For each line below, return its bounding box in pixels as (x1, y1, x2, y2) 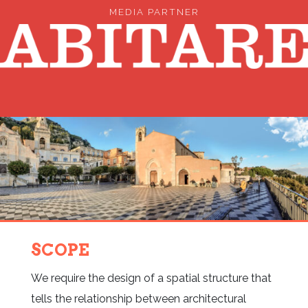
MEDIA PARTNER (109, 7, 199, 18)
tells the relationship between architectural (30, 291, 246, 305)
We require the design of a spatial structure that (30, 271, 272, 285)
